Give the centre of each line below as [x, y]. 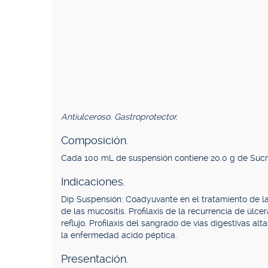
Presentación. [95, 259]
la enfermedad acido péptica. [119, 235]
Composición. [95, 140]
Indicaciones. [93, 182]
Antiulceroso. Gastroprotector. [119, 117]
